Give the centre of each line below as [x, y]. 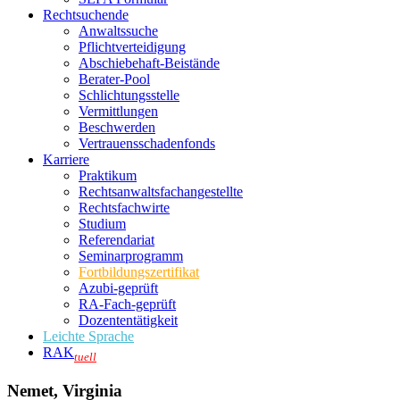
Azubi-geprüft [118, 288]
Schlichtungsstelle [129, 95]
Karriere [66, 159]
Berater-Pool [114, 79]
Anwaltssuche [118, 31]
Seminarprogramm [131, 256]
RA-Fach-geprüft [127, 304]
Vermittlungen [118, 111]
